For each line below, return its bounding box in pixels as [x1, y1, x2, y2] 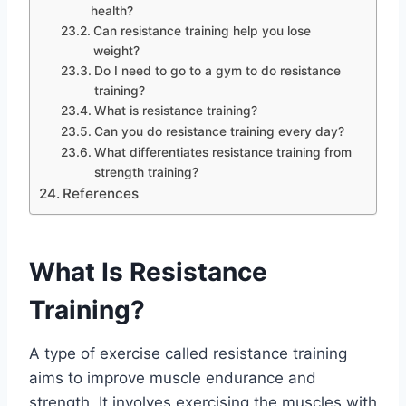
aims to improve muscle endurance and [29, 368, 316, 387]
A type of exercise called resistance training [29, 343, 347, 362]
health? [90, 3, 133, 18]
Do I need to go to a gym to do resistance [93, 63, 341, 78]
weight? [92, 43, 140, 58]
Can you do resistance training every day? [93, 123, 344, 139]
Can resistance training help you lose [92, 23, 311, 38]
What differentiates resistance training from [93, 144, 352, 159]
